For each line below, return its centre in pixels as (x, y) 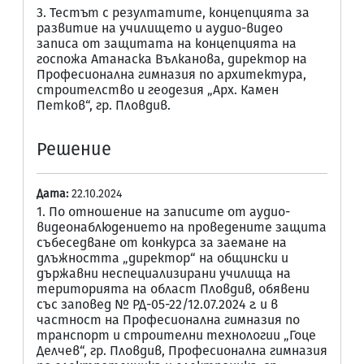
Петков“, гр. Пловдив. (104, 105)
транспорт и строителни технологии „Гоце (176, 335)
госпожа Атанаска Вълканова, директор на (172, 59)
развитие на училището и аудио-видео (160, 28)
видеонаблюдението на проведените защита (182, 227)
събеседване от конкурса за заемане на (162, 243)
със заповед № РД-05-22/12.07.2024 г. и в (157, 304)
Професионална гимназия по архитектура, (171, 74)
